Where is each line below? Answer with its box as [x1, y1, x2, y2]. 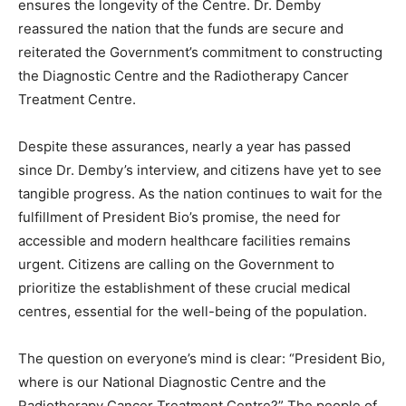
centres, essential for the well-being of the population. [18, 303, 367, 321]
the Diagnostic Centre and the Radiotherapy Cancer [18, 67, 349, 85]
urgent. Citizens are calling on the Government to [18, 256, 334, 274]
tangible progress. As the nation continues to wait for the [18, 185, 382, 203]
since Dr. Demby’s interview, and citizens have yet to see [18, 161, 382, 179]
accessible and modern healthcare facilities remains [18, 232, 351, 250]
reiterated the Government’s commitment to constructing [18, 43, 382, 62]
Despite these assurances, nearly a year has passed [18, 138, 351, 156]
